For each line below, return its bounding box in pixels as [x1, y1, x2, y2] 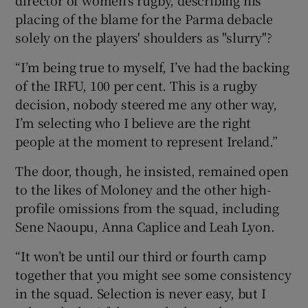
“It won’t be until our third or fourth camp [15, 246, 266, 265]
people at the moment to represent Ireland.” [15, 131, 278, 150]
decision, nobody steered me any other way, [15, 94, 278, 113]
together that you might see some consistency [15, 265, 291, 283]
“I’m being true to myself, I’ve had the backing [15, 57, 290, 76]
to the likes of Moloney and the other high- [15, 179, 271, 198]
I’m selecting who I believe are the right [15, 113, 252, 131]
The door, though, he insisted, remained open [15, 161, 289, 179]
